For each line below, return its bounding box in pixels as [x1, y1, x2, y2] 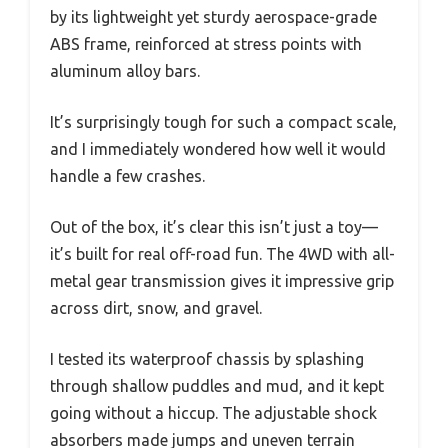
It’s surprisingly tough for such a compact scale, [50, 112, 397, 131]
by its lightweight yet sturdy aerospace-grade [50, 7, 377, 26]
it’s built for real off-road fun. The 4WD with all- [50, 244, 395, 263]
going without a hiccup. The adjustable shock [50, 403, 377, 422]
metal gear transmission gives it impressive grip [50, 271, 394, 290]
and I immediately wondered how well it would [50, 139, 386, 158]
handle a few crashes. [50, 166, 205, 185]
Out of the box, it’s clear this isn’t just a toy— [50, 217, 378, 236]
